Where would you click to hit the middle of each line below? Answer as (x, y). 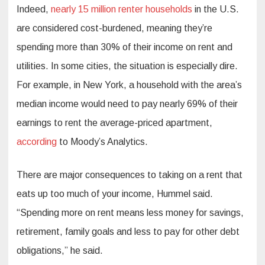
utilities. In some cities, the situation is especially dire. (127, 66)
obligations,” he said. (60, 251)
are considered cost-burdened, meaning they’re (114, 28)
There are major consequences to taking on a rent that (130, 175)
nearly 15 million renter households (122, 9)
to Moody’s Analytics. (102, 142)
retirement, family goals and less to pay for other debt (128, 232)
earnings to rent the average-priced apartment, (114, 123)
